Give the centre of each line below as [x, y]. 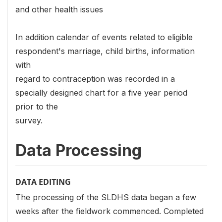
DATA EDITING [43, 182]
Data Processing [79, 151]
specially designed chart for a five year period [101, 93]
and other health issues [59, 10]
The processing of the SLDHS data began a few [106, 197]
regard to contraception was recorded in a [95, 79]
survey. [29, 121]
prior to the [37, 107]
